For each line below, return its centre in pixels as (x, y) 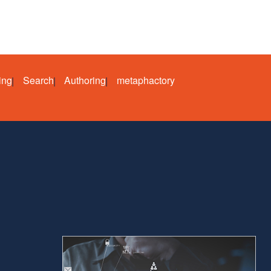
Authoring (85, 80)
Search (38, 80)
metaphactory (145, 80)
